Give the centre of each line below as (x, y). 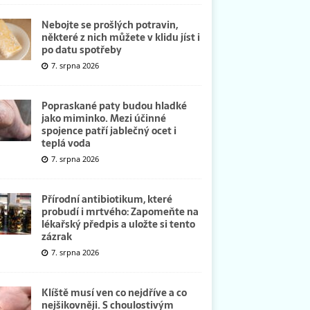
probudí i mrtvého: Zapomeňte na (120, 211)
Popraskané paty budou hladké (114, 106)
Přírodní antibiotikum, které (107, 199)
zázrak (56, 236)
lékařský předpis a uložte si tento (118, 224)
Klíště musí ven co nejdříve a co (114, 292)
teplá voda (66, 143)
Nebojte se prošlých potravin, (109, 25)
